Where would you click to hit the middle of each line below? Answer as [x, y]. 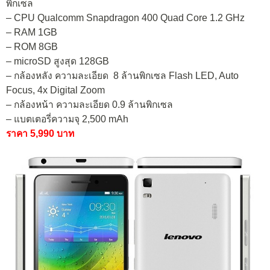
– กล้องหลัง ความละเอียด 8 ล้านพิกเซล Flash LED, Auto [122, 75]
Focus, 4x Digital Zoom [55, 90]
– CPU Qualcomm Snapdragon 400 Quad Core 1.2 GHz [125, 17]
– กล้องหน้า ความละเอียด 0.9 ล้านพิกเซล [89, 104]
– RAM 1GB [32, 32]
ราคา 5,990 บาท [40, 133]
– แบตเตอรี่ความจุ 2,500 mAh [67, 119]
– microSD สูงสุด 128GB [58, 61]
